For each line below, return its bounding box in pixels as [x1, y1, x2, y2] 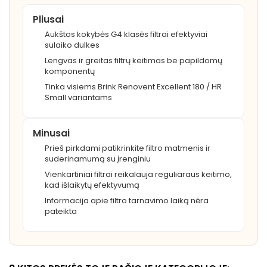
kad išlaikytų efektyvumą [45, 179, 139, 191]
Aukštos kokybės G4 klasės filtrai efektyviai [45, 29, 207, 41]
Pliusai [33, 13, 64, 27]
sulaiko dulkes [45, 39, 100, 51]
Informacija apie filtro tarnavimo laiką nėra [45, 195, 209, 207]
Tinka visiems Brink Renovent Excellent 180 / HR [45, 81, 222, 93]
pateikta [45, 206, 77, 218]
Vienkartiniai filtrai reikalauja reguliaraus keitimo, [45, 169, 232, 181]
